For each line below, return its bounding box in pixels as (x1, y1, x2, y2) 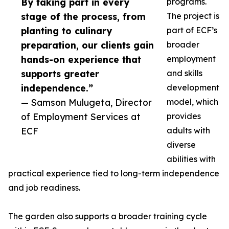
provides (167, 111, 201, 122)
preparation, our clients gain (21, 39, 154, 51)
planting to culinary (21, 25, 112, 37)
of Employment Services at (21, 111, 141, 123)
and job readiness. (8, 182, 80, 193)
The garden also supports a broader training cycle (8, 211, 207, 222)
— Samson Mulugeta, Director (21, 97, 152, 108)
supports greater (21, 68, 99, 80)
